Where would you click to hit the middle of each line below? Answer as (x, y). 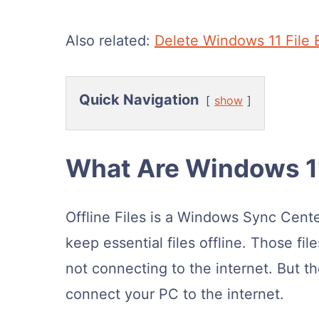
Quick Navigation (139, 100)
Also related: (110, 41)
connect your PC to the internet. (175, 294)
